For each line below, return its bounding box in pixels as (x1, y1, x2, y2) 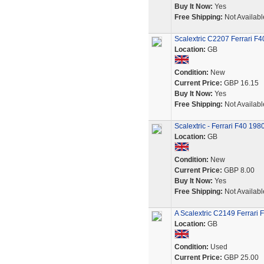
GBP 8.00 (222, 166, 255, 174)
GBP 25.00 (222, 253, 259, 262)
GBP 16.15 (222, 79, 259, 87)
